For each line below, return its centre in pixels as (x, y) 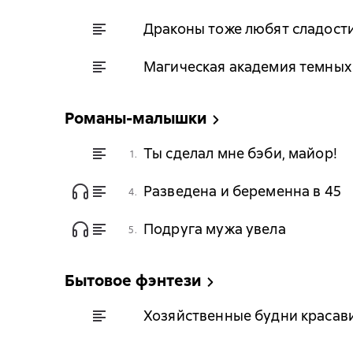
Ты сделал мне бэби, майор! (240, 153)
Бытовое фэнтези (133, 281)
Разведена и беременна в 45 (242, 191)
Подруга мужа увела (215, 229)
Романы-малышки (136, 118)
